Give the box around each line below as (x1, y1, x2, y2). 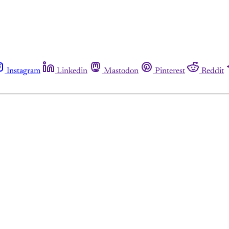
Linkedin (57, 67, 87, 75)
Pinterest (155, 67, 185, 75)
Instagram (7, 67, 40, 75)
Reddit (201, 67, 224, 75)
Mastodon (104, 67, 139, 75)
